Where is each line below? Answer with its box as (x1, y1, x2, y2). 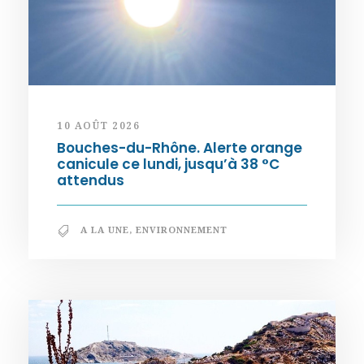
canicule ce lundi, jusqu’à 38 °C (57, 154, 279, 175)
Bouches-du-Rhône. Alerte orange (57, 138, 302, 158)
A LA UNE (80, 223, 129, 236)
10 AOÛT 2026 (57, 119, 140, 133)
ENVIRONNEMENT (136, 223, 227, 236)
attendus (57, 171, 124, 191)
